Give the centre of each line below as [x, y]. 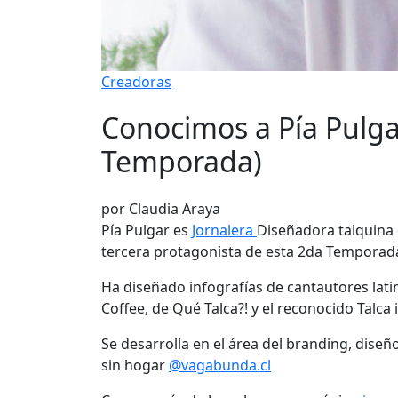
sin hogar [135, 365]
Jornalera [224, 230]
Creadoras [136, 82]
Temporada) [182, 162]
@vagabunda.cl [220, 365]
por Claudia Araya [161, 208]
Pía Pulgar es [147, 230]
